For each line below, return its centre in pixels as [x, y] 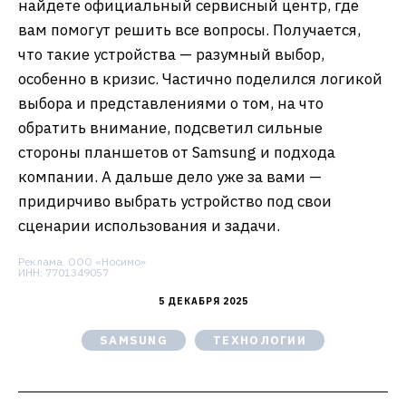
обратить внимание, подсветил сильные [170, 127]
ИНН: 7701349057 [63, 272]
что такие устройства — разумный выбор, [171, 54]
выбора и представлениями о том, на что [171, 103]
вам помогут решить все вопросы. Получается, [189, 29]
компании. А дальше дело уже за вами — [170, 176]
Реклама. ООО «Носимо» [82, 261]
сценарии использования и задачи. [149, 225]
